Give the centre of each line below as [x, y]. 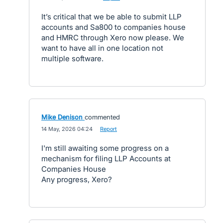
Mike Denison [62, 117]
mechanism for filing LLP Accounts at [106, 159]
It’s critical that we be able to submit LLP [111, 17]
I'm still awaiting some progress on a [105, 148]
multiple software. [72, 58]
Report [109, 129]
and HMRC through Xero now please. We [113, 38]
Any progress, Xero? [77, 179]
